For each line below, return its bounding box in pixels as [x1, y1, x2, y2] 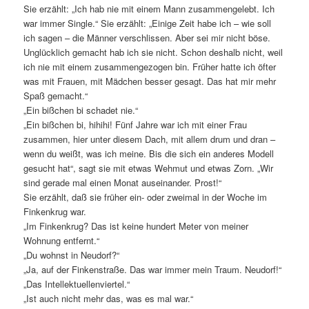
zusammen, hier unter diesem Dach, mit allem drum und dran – [23, 132, 276, 146]
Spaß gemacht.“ [23, 88, 88, 102]
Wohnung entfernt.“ [23, 233, 100, 247]
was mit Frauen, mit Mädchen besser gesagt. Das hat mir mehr [23, 74, 277, 88]
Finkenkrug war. [23, 204, 87, 218]
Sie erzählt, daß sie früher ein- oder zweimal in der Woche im [23, 190, 268, 203]
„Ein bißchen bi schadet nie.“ [23, 103, 139, 117]
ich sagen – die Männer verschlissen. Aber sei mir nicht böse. [23, 30, 271, 44]
